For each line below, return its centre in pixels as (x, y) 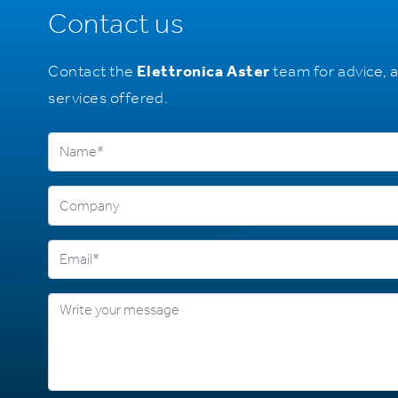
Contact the (93, 71)
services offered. (108, 97)
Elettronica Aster (203, 71)
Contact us (116, 23)
